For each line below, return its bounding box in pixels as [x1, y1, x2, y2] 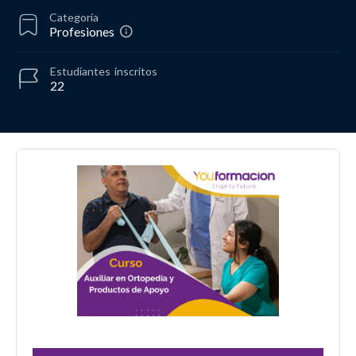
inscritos [114, 64, 157, 78]
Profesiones [49, 23, 114, 39]
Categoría [49, 10, 99, 24]
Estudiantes [50, 64, 110, 78]
